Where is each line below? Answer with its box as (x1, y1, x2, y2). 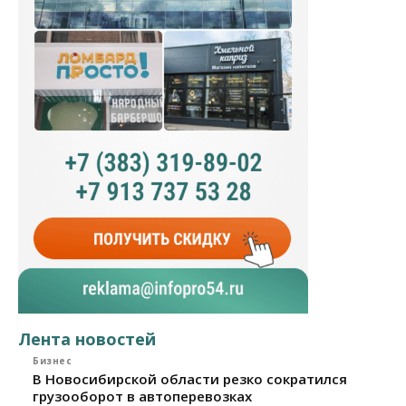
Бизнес (33, 353, 72, 367)
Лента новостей (18, 327, 156, 350)
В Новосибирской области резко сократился (33, 369, 347, 388)
